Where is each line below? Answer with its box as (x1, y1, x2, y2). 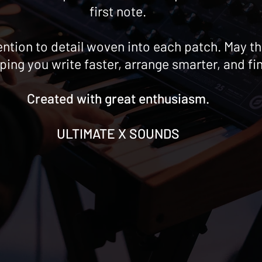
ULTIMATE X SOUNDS (56, 125, 180, 142)
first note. (89, 3, 146, 20)
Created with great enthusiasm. (26, 90, 209, 107)
